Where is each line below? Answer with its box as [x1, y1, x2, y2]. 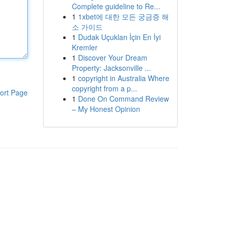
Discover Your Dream [78, 52, 147, 63]
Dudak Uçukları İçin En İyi [78, 32, 161, 42]
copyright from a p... [71, 83, 137, 93]
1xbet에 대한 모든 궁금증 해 [78, 11, 169, 22]
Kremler [71, 42, 98, 52]
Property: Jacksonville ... [71, 63, 151, 73]
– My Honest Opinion [71, 104, 140, 114]
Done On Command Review [78, 93, 169, 104]
